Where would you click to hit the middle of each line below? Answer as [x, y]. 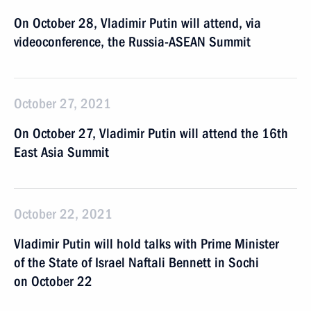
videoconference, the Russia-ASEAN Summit [132, 42]
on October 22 [53, 281]
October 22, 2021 [63, 214]
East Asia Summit [61, 152]
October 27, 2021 [62, 103]
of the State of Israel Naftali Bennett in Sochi [136, 262]
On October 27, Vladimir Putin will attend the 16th [151, 133]
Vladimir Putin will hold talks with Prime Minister [146, 244]
